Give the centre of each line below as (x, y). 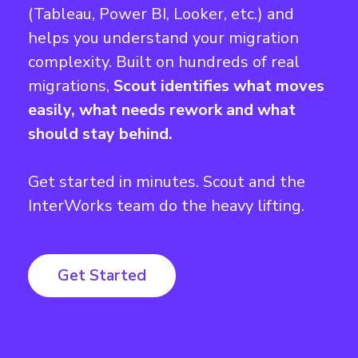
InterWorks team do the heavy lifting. (166, 206)
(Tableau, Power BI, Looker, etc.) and (161, 14)
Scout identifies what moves (219, 86)
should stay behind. (100, 134)
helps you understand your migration (163, 38)
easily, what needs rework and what (162, 110)
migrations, (71, 86)
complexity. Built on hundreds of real (164, 62)
